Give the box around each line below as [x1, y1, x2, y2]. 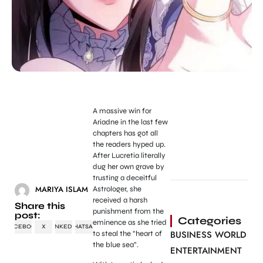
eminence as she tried [92, 218, 167, 228]
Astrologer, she [92, 184, 141, 194]
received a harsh [92, 195, 147, 205]
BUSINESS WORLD [170, 228, 247, 241]
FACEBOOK [6, 222, 41, 230]
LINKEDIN [49, 222, 79, 230]
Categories [178, 214, 242, 227]
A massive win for [92, 106, 151, 116]
